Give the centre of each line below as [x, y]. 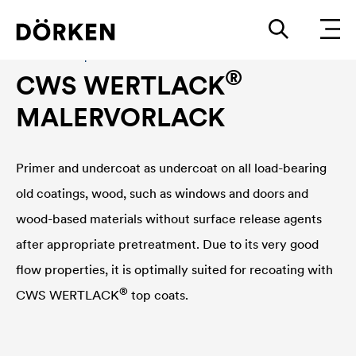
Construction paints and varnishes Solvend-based [139, 56]
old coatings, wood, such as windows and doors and [162, 193]
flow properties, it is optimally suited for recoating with [174, 269]
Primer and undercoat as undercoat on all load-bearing [171, 168]
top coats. [158, 295]
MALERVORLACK [120, 117]
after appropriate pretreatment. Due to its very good [167, 244]
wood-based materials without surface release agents [169, 219]
